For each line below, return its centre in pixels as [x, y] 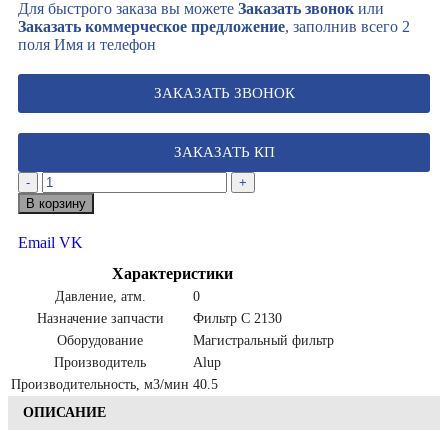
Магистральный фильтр [263, 340]
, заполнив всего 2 [347, 26]
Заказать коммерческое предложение [151, 26]
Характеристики [172, 273]
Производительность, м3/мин [100, 384]
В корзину [56, 203]
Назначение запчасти [100, 318]
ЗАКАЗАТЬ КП [224, 151]
